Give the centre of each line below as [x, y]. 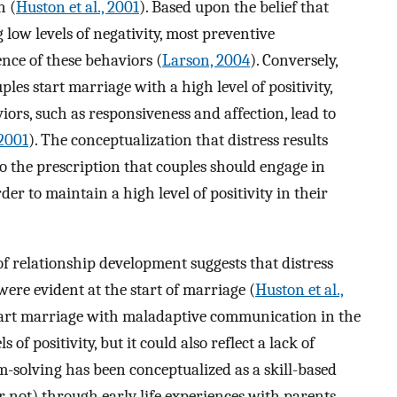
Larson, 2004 [206, 61]
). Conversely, [294, 61]
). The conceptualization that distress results [178, 140]
